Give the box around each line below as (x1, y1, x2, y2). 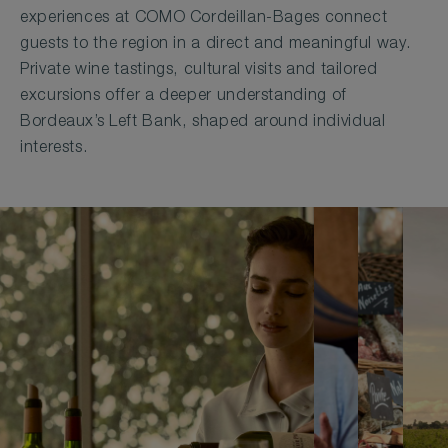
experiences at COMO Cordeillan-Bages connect (20, 10, 388, 27)
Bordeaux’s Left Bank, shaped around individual (20, 114, 386, 131)
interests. (20, 140, 88, 157)
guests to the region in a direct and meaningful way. (20, 36, 411, 53)
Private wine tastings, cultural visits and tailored (20, 62, 378, 79)
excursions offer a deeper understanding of (20, 88, 347, 105)
